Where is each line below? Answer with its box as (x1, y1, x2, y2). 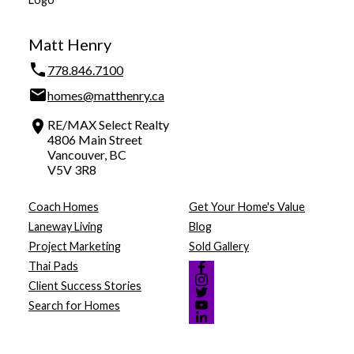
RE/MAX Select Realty (47, 117, 169, 133)
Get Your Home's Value (189, 199, 305, 213)
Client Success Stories (28, 278, 141, 292)
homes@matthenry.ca (47, 87, 164, 103)
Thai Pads (28, 258, 78, 273)
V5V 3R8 (47, 162, 96, 178)
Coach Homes (28, 199, 99, 213)
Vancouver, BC (47, 147, 126, 163)
